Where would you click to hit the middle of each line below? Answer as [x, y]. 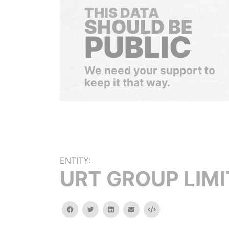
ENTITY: [75, 161]
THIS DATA [122, 13]
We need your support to [150, 70]
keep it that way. [127, 83]
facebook [87, 209]
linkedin [125, 209]
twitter [104, 209]
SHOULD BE [139, 27]
